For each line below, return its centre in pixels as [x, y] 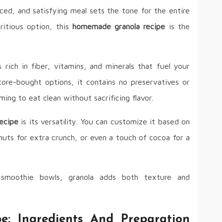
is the [178, 27]
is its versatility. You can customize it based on [104, 122]
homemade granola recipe [119, 27]
